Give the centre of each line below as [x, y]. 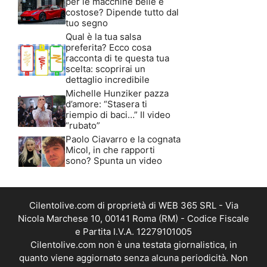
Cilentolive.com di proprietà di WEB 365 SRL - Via [133, 205]
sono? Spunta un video [114, 160]
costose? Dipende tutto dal [122, 12]
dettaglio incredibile [108, 79]
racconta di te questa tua [117, 58]
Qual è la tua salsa [103, 36]
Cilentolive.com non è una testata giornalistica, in [133, 244]
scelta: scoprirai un [105, 69]
